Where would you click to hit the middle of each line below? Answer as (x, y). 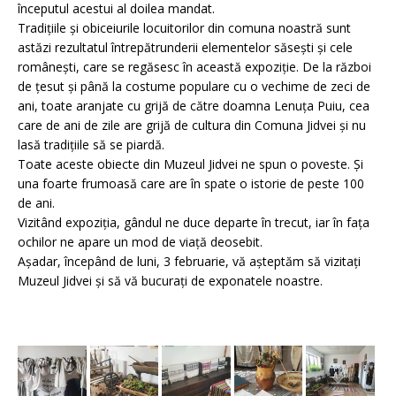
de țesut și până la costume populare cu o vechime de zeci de (194, 87)
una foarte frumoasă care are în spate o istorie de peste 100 (191, 184)
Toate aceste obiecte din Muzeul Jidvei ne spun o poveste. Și (190, 164)
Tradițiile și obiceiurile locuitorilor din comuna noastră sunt (184, 28)
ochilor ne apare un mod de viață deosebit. (140, 242)
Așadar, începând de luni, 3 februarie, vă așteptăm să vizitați (189, 262)
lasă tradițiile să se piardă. (91, 145)
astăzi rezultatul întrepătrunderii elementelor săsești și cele (185, 48)
